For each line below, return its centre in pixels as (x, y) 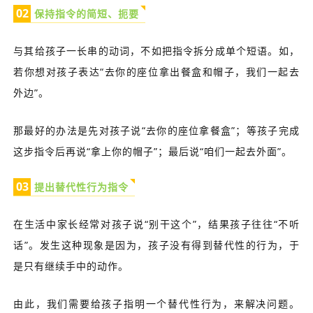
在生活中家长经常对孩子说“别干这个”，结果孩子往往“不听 (156, 224)
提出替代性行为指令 (82, 187)
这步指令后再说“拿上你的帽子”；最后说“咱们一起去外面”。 (153, 151)
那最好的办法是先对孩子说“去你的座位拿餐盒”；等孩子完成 (156, 130)
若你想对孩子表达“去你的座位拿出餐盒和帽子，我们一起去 (156, 71)
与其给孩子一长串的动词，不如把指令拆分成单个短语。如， (156, 50)
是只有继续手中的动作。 (71, 265)
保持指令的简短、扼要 (87, 14)
